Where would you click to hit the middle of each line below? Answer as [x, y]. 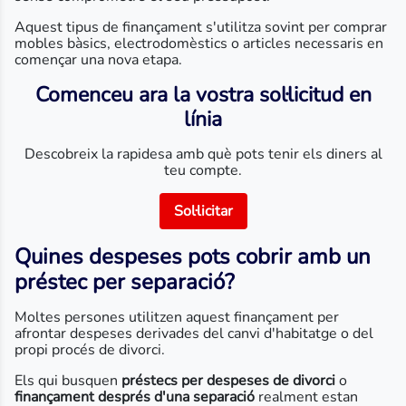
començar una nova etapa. [98, 60]
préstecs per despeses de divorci [228, 381]
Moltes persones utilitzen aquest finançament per [177, 317]
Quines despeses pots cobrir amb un [193, 256]
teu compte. [203, 170]
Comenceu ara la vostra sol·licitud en [203, 95]
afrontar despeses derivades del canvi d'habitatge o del [194, 333]
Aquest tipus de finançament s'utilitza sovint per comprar [201, 27]
